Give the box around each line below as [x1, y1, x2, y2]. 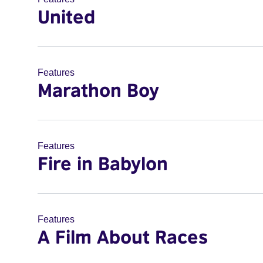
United [38, 5, 95, 28]
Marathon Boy [38, 79, 159, 101]
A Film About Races [38, 225, 208, 248]
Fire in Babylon [38, 152, 168, 174]
